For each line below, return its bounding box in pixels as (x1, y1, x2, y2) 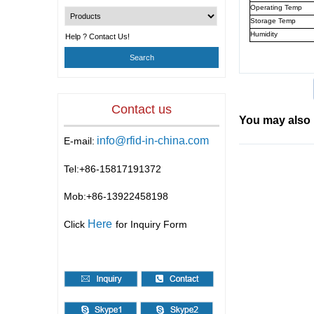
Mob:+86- (64, 191, 107, 202)
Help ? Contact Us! (65, 32, 130, 41)
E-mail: (64, 135, 95, 146)
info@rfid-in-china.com (97, 135, 209, 146)
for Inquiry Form (116, 219, 187, 230)
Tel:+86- (64, 163, 100, 175)
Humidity (250, 30, 278, 38)
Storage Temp (250, 17, 296, 25)
